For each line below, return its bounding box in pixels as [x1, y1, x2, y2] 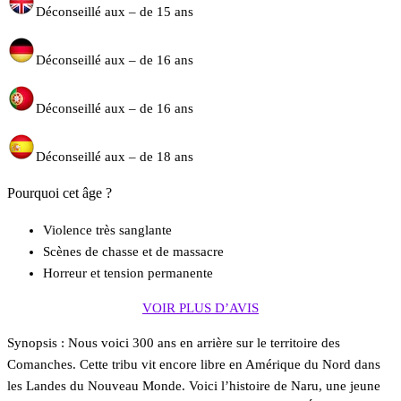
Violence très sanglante [43, 223, 172, 238]
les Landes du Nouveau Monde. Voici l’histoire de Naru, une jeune [7, 379, 380, 394]
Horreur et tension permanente [43, 266, 213, 281]
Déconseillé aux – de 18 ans [36, 149, 193, 165]
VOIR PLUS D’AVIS [142, 301, 259, 316]
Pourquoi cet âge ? [7, 185, 112, 201]
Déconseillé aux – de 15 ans [36, 4, 193, 20]
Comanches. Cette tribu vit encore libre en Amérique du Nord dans [7, 357, 380, 372]
